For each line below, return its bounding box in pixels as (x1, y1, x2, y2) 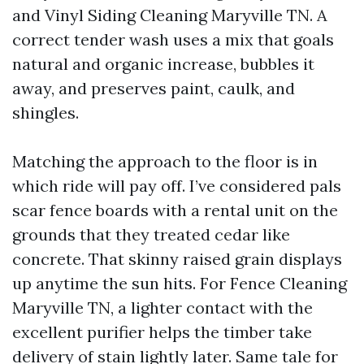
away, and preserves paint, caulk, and (12, 78, 295, 98)
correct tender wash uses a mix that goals (12, 29, 334, 50)
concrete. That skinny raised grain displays (12, 249, 342, 269)
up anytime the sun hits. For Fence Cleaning (12, 273, 347, 293)
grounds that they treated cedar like (12, 224, 290, 245)
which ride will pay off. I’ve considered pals (12, 175, 341, 196)
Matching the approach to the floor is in (12, 151, 318, 171)
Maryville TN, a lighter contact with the (12, 297, 313, 318)
